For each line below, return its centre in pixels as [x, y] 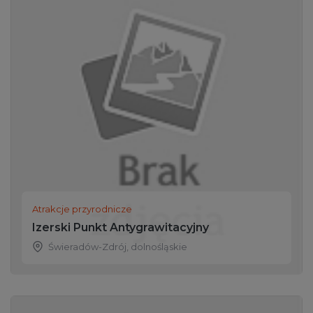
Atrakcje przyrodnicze [82, 209]
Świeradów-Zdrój [87, 246]
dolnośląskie [159, 246]
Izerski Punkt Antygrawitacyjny [121, 227]
